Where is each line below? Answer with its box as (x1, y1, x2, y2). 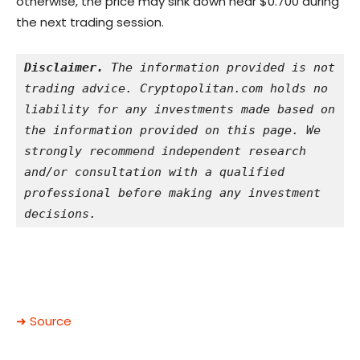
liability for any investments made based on (24, 102, 335, 117)
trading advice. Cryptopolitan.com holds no (24, 81, 328, 96)
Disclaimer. (24, 60, 104, 76)
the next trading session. (16, 14, 164, 31)
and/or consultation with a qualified (24, 165, 284, 180)
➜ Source (16, 313, 72, 330)
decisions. (24, 207, 96, 222)
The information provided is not (104, 60, 335, 76)
